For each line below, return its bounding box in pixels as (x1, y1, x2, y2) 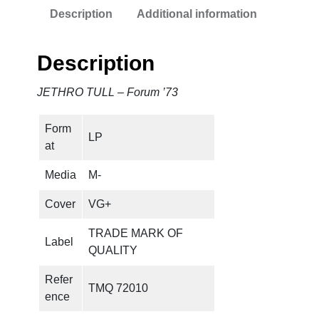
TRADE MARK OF (88, 226, 184, 239)
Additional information (137, 8, 258, 20)
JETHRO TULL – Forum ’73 (37, 85, 179, 98)
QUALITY (88, 244, 138, 256)
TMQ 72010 (88, 281, 149, 294)
